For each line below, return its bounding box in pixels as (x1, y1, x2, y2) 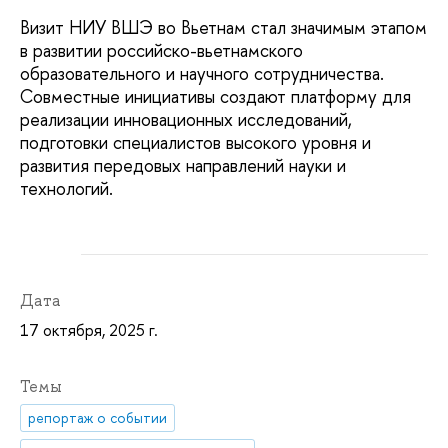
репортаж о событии (28, 408, 168, 428)
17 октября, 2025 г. (20, 318, 158, 341)
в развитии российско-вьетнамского (20, 37, 303, 63)
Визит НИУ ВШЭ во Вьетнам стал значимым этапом (20, 14, 427, 40)
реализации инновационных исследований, (20, 106, 352, 132)
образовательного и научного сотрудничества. (20, 60, 384, 86)
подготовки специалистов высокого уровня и (20, 129, 371, 155)
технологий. (20, 175, 113, 201)
